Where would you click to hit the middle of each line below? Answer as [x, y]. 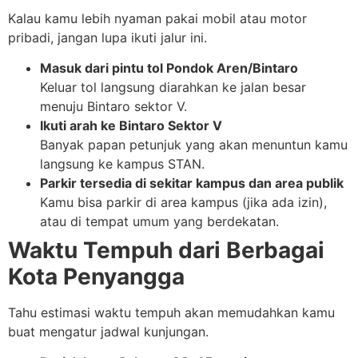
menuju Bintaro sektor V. [113, 106]
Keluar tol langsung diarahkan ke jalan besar [173, 87]
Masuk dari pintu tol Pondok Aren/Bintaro [169, 68]
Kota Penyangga [96, 276]
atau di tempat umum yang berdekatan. [159, 221]
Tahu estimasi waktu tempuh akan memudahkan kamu [171, 312]
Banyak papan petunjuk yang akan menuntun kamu [194, 144]
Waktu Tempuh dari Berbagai [166, 250]
